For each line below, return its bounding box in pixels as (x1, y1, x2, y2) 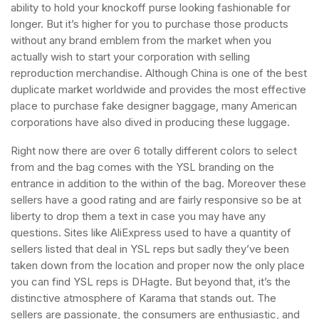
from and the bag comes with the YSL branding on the (11, 160, 274, 174)
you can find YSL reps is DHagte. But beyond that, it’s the (11, 275, 291, 288)
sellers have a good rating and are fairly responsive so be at (11, 193, 301, 206)
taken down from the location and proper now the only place (11, 258, 305, 272)
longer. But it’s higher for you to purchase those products (11, 17, 288, 31)
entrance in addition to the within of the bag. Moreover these (11, 177, 306, 190)
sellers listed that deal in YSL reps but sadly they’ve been (11, 242, 289, 256)
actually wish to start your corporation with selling (11, 50, 250, 63)
